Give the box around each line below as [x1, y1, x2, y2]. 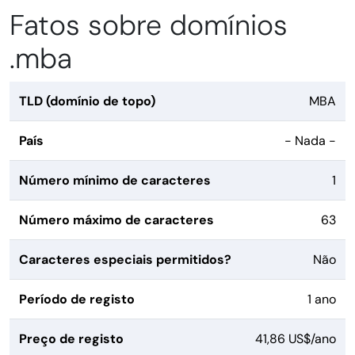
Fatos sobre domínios [10, 7, 288, 44]
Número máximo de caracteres [19, 212, 214, 229]
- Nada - [284, 132, 336, 150]
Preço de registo [19, 330, 124, 348]
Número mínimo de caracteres [19, 172, 211, 189]
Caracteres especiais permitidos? [19, 251, 231, 269]
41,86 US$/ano [255, 330, 336, 348]
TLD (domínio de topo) [19, 93, 155, 110]
